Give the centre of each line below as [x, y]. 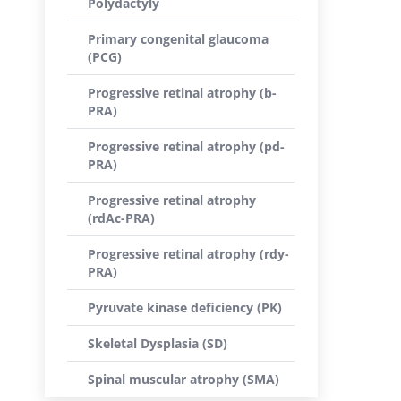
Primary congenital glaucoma [178, 39]
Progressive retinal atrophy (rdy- [188, 254]
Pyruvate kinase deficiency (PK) [185, 307]
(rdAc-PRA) [121, 218]
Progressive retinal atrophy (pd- [186, 146]
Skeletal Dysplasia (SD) [158, 343]
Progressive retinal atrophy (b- [182, 93]
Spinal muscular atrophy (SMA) [183, 379]
